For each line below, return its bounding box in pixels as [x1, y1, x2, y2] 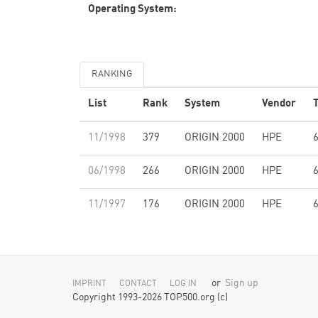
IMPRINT [72, 280, 106, 288]
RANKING [92, 70, 132, 79]
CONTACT [119, 280, 157, 288]
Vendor [262, 99, 296, 109]
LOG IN [170, 280, 197, 288]
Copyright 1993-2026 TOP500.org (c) [72, 293, 228, 302]
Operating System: [88, 4, 177, 15]
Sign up [225, 279, 258, 288]
